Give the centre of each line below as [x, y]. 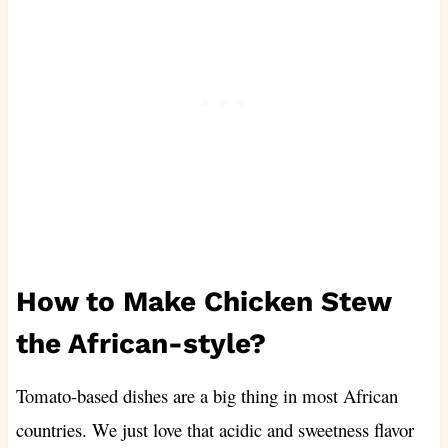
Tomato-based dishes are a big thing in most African [206, 395]
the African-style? [140, 343]
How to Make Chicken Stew [203, 301]
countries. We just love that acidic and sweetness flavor [214, 429]
